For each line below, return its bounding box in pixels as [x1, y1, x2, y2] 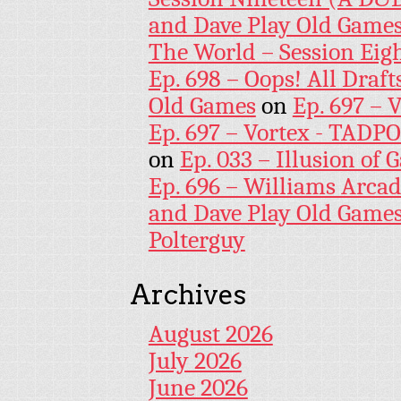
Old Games [148, 91, 256, 121]
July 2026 [148, 346, 242, 376]
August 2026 [148, 320, 273, 349]
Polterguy [148, 226, 245, 255]
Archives [130, 278, 246, 311]
